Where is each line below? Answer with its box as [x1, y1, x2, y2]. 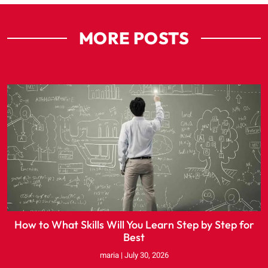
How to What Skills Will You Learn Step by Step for [14, 217, 254, 232]
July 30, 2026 [122, 249, 169, 261]
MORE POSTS [79, 27, 189, 48]
